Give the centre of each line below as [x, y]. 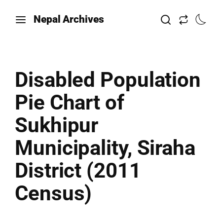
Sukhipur [57, 125]
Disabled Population [108, 80]
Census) [54, 193]
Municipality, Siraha [105, 148]
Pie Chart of [70, 102]
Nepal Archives [69, 19]
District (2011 [78, 170]
